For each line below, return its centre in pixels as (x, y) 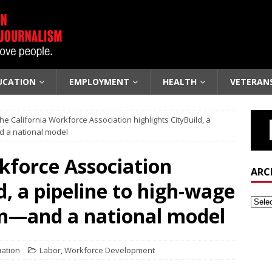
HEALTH (180, 82)
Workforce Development (110, 250)
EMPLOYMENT (99, 82)
